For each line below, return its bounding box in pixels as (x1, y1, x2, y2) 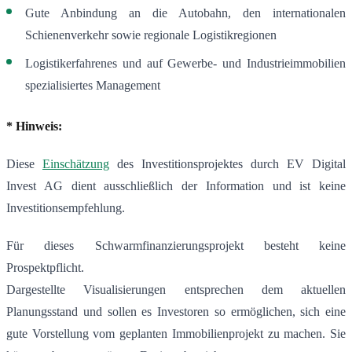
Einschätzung (42, 157, 109, 171)
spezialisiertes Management (25, 79, 160, 93)
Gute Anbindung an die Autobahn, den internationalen (25, 6, 346, 20)
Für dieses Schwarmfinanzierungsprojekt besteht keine (6, 239, 346, 253)
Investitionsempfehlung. (6, 201, 125, 215)
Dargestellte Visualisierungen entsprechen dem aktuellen (6, 283, 346, 297)
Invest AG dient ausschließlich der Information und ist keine (6, 179, 346, 193)
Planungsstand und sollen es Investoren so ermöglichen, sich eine (6, 305, 346, 319)
